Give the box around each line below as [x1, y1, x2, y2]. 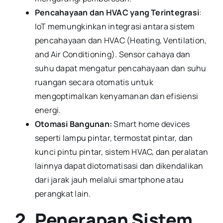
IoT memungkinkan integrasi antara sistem [34, 20, 195, 32]
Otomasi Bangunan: [34, 118, 112, 129]
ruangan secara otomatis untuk [34, 76, 153, 88]
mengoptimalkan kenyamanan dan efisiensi [34, 90, 199, 102]
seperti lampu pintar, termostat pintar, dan [34, 132, 193, 143]
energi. [34, 104, 61, 115]
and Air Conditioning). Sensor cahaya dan [34, 48, 191, 60]
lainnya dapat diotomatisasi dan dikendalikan [34, 160, 204, 171]
